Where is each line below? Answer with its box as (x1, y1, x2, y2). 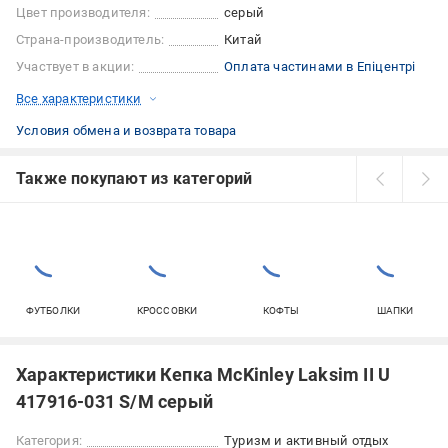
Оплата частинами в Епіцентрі (224, 59, 416, 75)
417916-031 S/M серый (16, 391, 213, 413)
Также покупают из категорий (16, 169, 253, 189)
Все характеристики (16, 91, 142, 107)
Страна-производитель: (16, 32, 165, 48)
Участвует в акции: (16, 59, 135, 75)
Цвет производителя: (16, 5, 150, 21)
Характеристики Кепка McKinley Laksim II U (16, 364, 391, 386)
